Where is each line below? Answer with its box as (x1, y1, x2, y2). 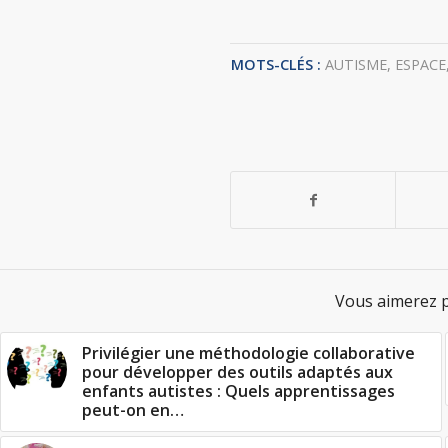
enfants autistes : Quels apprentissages (82, 380, 395, 402)
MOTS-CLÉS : (230, 55, 321, 74)
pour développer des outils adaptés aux (82, 361, 393, 383)
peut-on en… (82, 399, 184, 421)
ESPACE (394, 55, 446, 74)
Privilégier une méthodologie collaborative (82, 342, 415, 364)
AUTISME (324, 55, 387, 74)
